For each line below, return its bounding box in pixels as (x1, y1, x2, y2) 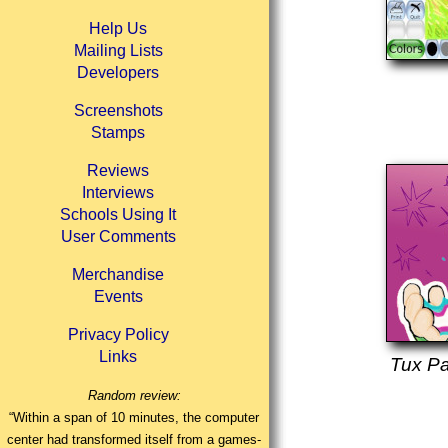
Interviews (82, 184, 155, 202)
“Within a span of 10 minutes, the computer (9, 410, 260, 426)
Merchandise (72, 266, 165, 284)
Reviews (87, 162, 150, 180)
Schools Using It (60, 206, 177, 224)
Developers (77, 64, 160, 82)
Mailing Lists (73, 42, 163, 60)
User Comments (60, 228, 176, 246)
